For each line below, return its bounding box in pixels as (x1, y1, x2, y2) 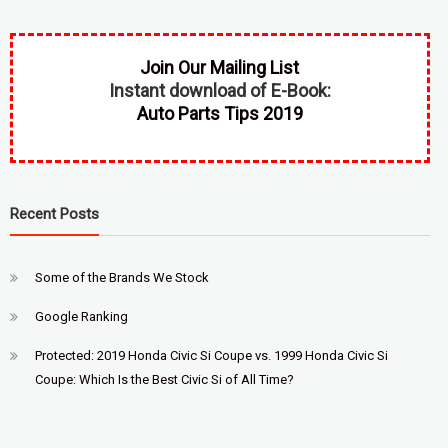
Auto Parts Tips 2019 (136, 102, 303, 124)
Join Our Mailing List (140, 56, 300, 78)
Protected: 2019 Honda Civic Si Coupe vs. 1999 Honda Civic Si (34, 347, 388, 363)
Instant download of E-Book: (108, 79, 331, 101)
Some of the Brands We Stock (34, 269, 209, 285)
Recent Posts (9, 204, 99, 223)
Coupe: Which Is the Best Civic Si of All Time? (34, 371, 294, 387)
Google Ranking (34, 308, 128, 324)
